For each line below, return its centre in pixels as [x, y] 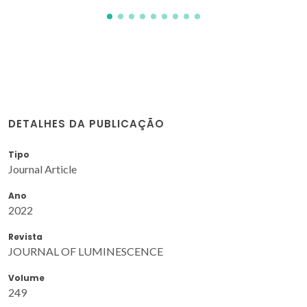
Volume [26, 278]
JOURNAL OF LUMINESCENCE [86, 251]
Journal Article [42, 169]
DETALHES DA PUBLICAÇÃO [86, 124]
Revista [25, 237]
